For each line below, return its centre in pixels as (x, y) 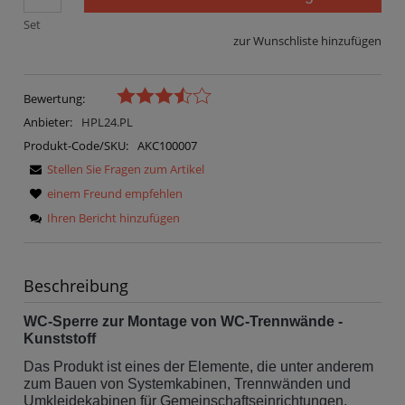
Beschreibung (76, 285)
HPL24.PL (107, 122)
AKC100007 (167, 145)
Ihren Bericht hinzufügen (113, 217)
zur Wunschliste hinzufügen (307, 41)
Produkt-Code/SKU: (76, 145)
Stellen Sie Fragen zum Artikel (126, 169)
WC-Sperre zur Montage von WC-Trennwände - (183, 321)
